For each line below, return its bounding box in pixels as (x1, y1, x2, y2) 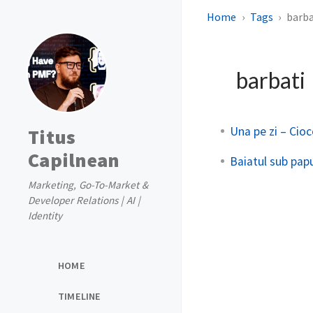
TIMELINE (58, 289, 101, 303)
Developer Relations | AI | (28, 194, 140, 207)
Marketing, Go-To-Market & (28, 178, 148, 191)
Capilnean (28, 147, 120, 173)
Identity (28, 209, 62, 222)
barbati (232, 66, 310, 94)
